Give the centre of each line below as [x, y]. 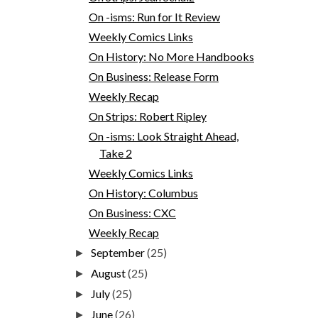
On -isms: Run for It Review [154, 16]
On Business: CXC [132, 212]
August [110, 273]
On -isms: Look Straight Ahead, [163, 136]
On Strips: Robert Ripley [147, 116]
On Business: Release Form [153, 76]
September [119, 252]
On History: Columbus [143, 192]
